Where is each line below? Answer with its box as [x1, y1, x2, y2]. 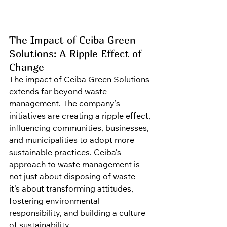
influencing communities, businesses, [9, 125, 151, 133]
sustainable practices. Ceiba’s [9, 149, 123, 158]
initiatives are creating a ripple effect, [9, 112, 153, 121]
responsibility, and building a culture [9, 210, 147, 218]
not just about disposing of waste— [9, 173, 143, 182]
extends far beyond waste [9, 88, 109, 97]
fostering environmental [9, 198, 102, 206]
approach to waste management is [9, 161, 142, 170]
